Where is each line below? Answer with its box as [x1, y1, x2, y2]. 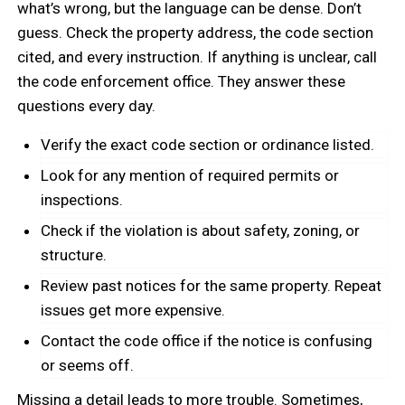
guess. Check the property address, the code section [17, 23, 374, 42]
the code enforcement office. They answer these [17, 71, 346, 90]
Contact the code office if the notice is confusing [41, 331, 373, 350]
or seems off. [41, 355, 135, 374]
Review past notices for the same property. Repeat [41, 276, 382, 295]
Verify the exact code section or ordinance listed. [41, 135, 375, 154]
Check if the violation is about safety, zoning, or [41, 221, 361, 240]
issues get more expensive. [41, 300, 226, 319]
